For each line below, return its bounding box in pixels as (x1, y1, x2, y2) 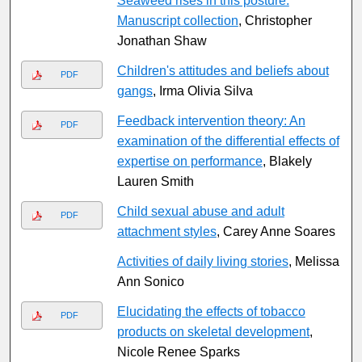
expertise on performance (116, 154, 263, 169)
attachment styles (116, 225, 217, 239)
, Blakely (262, 154, 312, 169)
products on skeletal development (116, 325, 309, 339)
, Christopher (238, 14, 312, 28)
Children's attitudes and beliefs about (116, 64, 329, 78)
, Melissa (288, 255, 339, 269)
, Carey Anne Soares (216, 225, 335, 239)
